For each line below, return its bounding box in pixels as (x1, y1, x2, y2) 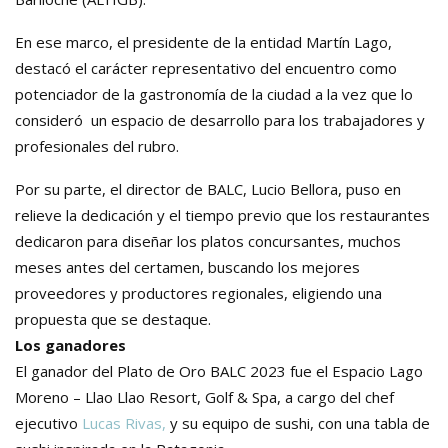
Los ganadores (15, 334, 126, 355)
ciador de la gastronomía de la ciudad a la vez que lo (56, 83, 413, 104)
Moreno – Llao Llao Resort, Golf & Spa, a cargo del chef (15, 386, 394, 407)
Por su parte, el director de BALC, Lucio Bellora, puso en (15, 178, 401, 199)
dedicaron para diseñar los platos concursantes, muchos (15, 230, 401, 251)
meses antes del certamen (15, 256, 200, 277)
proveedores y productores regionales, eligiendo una (15, 282, 382, 303)
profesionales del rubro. (15, 135, 179, 156)
